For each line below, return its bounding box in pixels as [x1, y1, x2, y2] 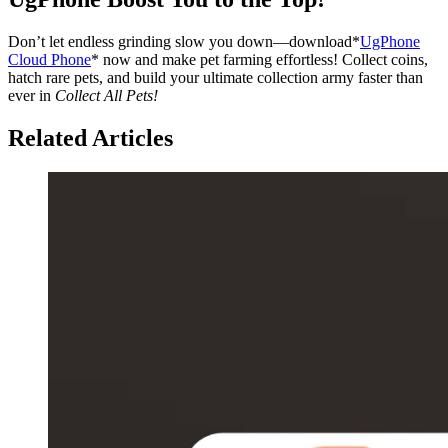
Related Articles [8, 125, 173, 152]
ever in [8, 87, 55, 105]
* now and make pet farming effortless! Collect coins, [91, 51, 428, 69]
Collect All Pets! [55, 87, 158, 105]
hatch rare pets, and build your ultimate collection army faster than [8, 69, 423, 87]
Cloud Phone [8, 51, 91, 69]
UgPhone [360, 33, 420, 51]
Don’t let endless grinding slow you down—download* [8, 33, 360, 51]
